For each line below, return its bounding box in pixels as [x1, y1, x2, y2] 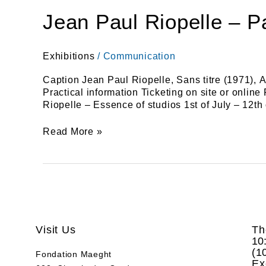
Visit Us [36, 224, 76, 236]
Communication [103, 50, 176, 61]
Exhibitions [43, 50, 95, 61]
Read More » [43, 126, 103, 137]
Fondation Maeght [36, 249, 112, 259]
